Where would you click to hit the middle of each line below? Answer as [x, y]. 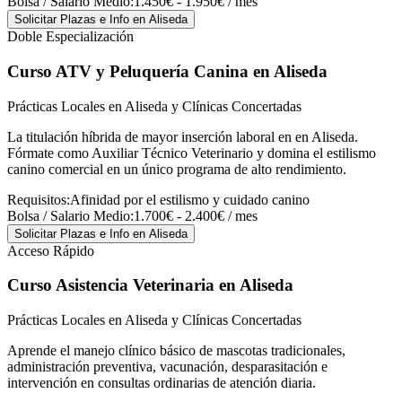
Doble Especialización [70, 37]
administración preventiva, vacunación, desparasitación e [167, 367]
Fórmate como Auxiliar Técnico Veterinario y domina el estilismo [192, 153]
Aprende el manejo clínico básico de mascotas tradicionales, [176, 351]
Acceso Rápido [51, 250]
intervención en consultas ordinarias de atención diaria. [162, 383]
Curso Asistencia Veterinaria [111, 285]
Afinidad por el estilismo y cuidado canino [190, 199]
